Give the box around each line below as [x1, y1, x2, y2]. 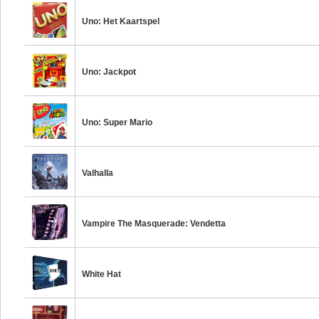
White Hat [82, 269, 122, 279]
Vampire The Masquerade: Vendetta [82, 219, 226, 229]
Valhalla [82, 168, 114, 178]
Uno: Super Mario [82, 117, 153, 127]
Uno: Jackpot [82, 67, 137, 77]
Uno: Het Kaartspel [82, 16, 160, 26]
